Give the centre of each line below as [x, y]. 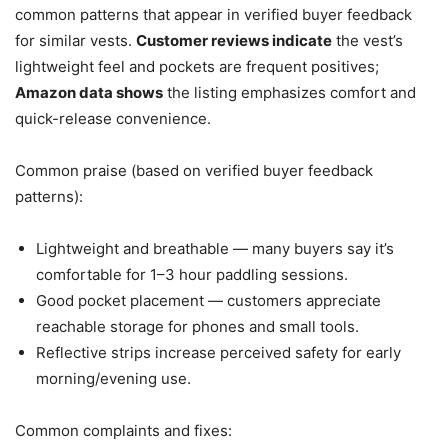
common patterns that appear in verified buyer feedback [213, 14]
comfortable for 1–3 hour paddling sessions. [192, 274]
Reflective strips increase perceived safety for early [218, 352]
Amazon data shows [89, 92]
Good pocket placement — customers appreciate [208, 300]
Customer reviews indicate [234, 40]
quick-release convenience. [113, 118]
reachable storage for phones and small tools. [197, 326]
